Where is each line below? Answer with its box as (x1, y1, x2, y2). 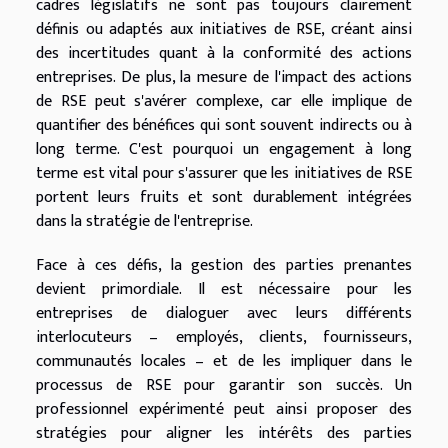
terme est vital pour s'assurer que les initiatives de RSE (36, 160, 412, 188)
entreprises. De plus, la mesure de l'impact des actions (36, 64, 412, 92)
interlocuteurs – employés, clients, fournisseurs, (36, 324, 412, 352)
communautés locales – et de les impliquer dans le (36, 348, 412, 376)
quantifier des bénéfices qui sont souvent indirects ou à (36, 112, 412, 140)
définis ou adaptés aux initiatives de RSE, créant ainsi (36, 16, 412, 44)
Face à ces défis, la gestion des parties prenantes (36, 252, 412, 280)
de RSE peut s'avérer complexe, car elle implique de (36, 88, 412, 116)
